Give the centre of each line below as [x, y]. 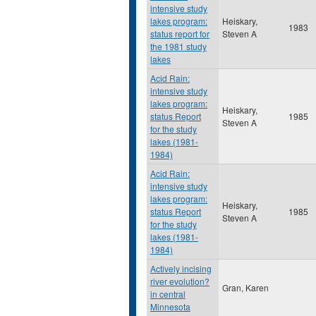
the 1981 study [178, 46]
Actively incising [181, 268]
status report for [180, 34]
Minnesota [170, 306]
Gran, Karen [245, 287]
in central [168, 294]
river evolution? [180, 281]
